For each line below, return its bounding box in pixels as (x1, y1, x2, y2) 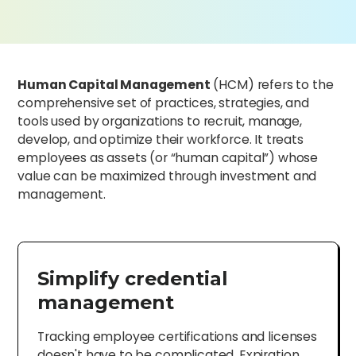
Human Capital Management (17, 75, 211, 95)
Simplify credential (37, 266, 227, 290)
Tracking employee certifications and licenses (37, 327, 317, 346)
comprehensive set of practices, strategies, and (17, 94, 309, 113)
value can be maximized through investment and (17, 167, 317, 186)
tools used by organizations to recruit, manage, (17, 112, 302, 131)
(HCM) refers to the (210, 75, 334, 95)
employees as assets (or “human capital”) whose (17, 149, 319, 168)
